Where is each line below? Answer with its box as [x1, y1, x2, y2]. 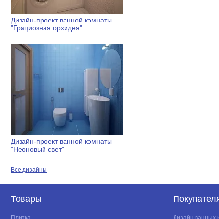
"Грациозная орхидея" [11, 23, 82, 32]
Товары [11, 194, 42, 204]
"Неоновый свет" [11, 145, 64, 153]
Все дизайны [11, 166, 47, 174]
